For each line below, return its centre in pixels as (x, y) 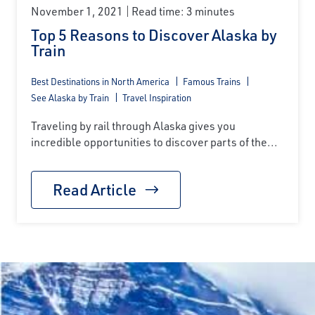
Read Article (95, 190)
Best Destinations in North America (100, 82)
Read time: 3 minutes (183, 11)
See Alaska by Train (70, 98)
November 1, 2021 (77, 11)
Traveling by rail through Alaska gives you (133, 126)
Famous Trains (212, 82)
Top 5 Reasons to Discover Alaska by (154, 35)
